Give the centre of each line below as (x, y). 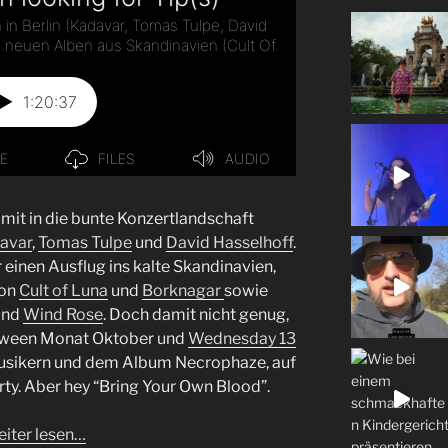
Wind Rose (63, 315)
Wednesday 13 (242, 339)
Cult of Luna (63, 291)
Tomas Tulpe (85, 243)
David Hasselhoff (229, 243)
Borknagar (183, 291)
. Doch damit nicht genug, (196, 315)
